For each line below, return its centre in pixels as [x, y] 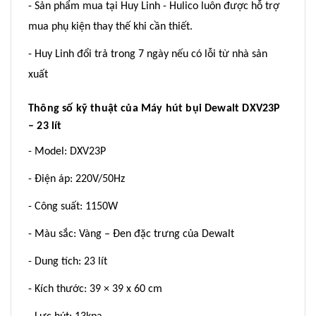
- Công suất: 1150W [74, 207]
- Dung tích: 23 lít [68, 262]
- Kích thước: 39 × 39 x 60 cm [95, 290]
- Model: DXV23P [67, 152]
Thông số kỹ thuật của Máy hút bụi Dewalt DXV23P [154, 109]
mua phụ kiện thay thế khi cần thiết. [110, 27]
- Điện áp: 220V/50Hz [77, 180]
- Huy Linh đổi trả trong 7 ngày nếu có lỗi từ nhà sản [148, 55]
